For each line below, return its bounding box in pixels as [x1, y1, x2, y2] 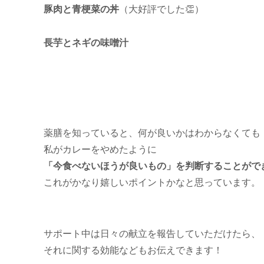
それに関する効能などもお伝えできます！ [44, 245, 223, 255]
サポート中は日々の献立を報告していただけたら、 [44, 228, 260, 239]
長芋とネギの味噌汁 [44, 38, 128, 48]
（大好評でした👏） [119, 4, 204, 15]
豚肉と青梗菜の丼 [44, 4, 119, 15]
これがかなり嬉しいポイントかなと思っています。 [44, 177, 260, 188]
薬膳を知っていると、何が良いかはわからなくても [44, 128, 260, 138]
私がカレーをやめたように [44, 144, 157, 155]
